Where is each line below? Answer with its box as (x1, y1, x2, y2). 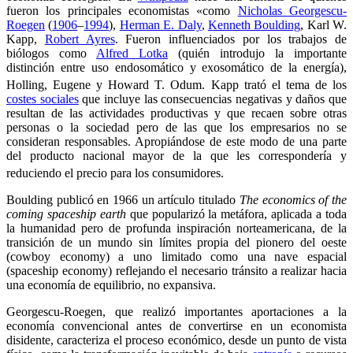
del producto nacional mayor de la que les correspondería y (6, 149, 347, 163)
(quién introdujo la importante (168, 46, 347, 60)
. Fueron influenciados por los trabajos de (114, 32, 347, 46)
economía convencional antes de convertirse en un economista (6, 319, 347, 333)
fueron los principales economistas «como (6, 3, 238, 17)
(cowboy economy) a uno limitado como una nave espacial (6, 250, 347, 264)
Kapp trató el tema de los (210, 78, 347, 92)
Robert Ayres (44, 32, 115, 46)
